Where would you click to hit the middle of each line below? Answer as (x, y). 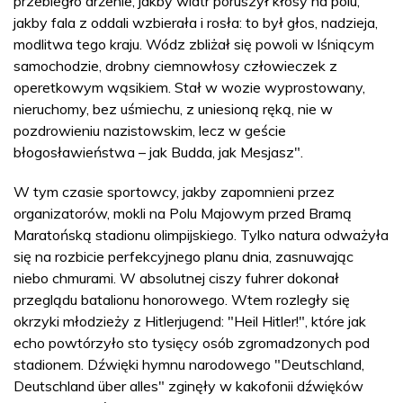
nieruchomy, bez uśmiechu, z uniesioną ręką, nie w (173, 108)
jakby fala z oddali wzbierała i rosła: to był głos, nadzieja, (196, 22)
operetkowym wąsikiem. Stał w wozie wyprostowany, (189, 87)
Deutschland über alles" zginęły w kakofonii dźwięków (188, 385)
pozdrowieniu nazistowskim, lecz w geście (150, 130)
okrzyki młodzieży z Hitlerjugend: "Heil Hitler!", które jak (190, 321)
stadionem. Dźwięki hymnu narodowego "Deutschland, (189, 364)
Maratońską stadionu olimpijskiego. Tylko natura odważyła (201, 234)
